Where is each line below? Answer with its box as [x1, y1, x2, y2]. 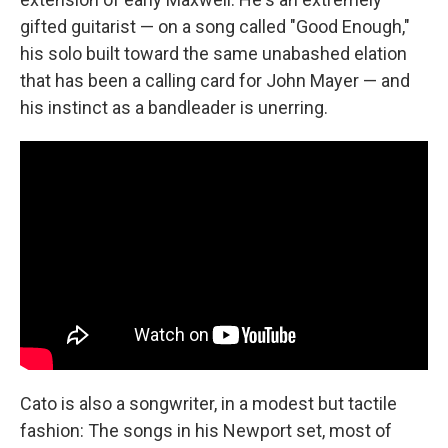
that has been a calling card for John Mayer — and [20, 69, 410, 91]
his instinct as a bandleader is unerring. [20, 96, 328, 118]
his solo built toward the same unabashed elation [20, 42, 407, 64]
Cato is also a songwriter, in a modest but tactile [20, 393, 397, 414]
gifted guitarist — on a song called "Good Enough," [20, 15, 410, 37]
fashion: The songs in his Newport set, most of [20, 420, 392, 441]
